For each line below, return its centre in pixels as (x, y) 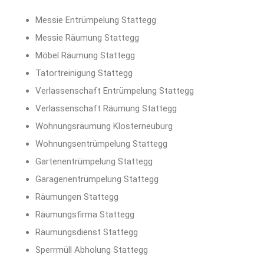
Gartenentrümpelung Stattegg (94, 162)
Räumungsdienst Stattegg (87, 232)
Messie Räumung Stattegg (87, 38)
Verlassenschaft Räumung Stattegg (106, 109)
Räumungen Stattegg (77, 197)
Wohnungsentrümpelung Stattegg (101, 144)
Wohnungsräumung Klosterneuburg (104, 126)
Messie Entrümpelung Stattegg (96, 20)
